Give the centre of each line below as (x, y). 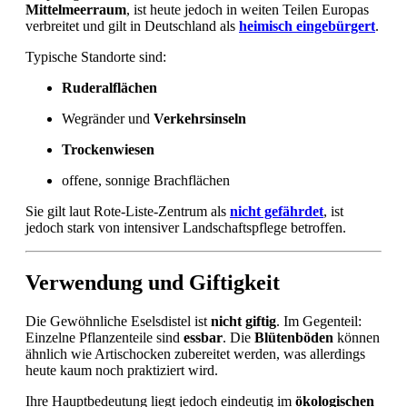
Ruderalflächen (109, 87)
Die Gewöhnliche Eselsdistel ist (118, 321)
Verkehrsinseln (200, 118)
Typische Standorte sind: (96, 56)
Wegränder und (108, 118)
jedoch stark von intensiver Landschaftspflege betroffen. (186, 227)
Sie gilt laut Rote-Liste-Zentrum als (128, 211)
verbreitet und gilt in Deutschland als (132, 25)
